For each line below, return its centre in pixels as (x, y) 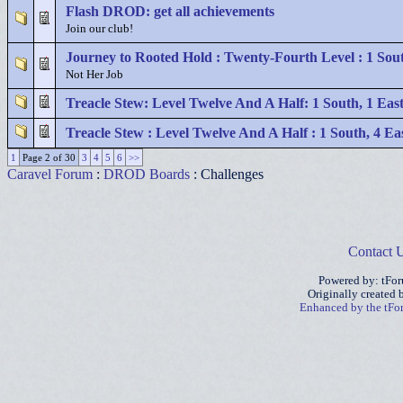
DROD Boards (147, 174)
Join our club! (99, 29)
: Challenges (227, 174)
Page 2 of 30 (49, 157)
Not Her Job (94, 75)
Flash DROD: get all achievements (170, 11)
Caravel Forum (50, 174)
